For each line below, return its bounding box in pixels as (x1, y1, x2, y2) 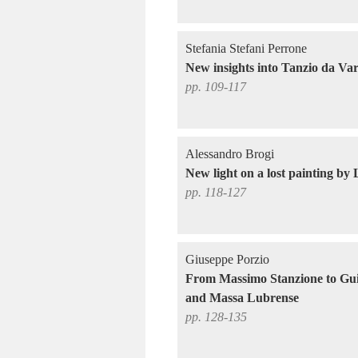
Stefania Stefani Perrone (185, 42, 307, 55)
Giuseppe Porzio (185, 253, 269, 266)
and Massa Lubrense (185, 291, 299, 304)
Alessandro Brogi (185, 147, 274, 161)
